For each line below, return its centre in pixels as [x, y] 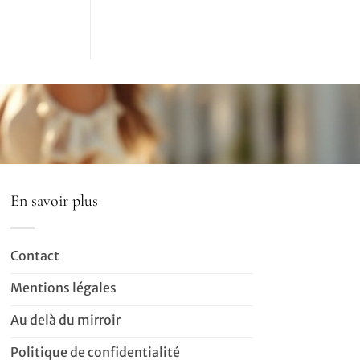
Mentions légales [63, 288]
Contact [35, 256]
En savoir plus [54, 201]
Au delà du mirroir [65, 320]
